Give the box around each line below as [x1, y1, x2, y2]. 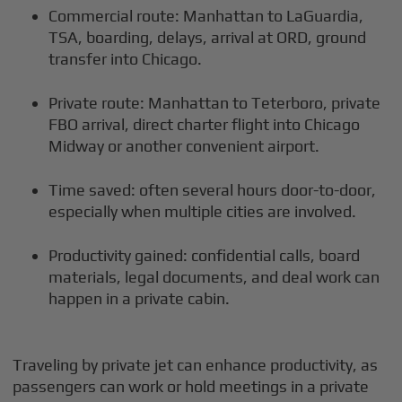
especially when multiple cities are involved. [48, 201, 357, 221]
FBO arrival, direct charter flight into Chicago [48, 114, 361, 134]
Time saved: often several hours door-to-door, [48, 179, 377, 199]
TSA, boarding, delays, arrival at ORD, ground [48, 27, 367, 47]
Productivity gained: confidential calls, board [48, 245, 361, 265]
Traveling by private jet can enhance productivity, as [13, 354, 379, 374]
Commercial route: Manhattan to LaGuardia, [48, 5, 364, 25]
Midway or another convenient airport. [48, 135, 320, 155]
